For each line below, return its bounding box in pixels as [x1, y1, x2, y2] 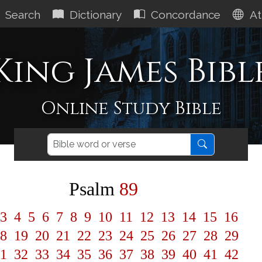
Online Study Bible [40, 96, 222, 120]
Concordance [145, 8, 223, 21]
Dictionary [64, 8, 125, 21]
